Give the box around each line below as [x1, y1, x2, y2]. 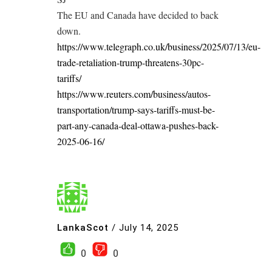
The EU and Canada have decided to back [57, 8, 219, 21]
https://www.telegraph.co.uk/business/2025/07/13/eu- [57, 40, 260, 53]
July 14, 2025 [119, 222, 178, 233]
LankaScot [57, 222, 109, 233]
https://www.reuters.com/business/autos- [57, 87, 211, 100]
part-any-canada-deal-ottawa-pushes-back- [57, 119, 219, 132]
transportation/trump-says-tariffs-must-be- [57, 103, 215, 116]
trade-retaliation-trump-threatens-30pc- [57, 56, 204, 69]
